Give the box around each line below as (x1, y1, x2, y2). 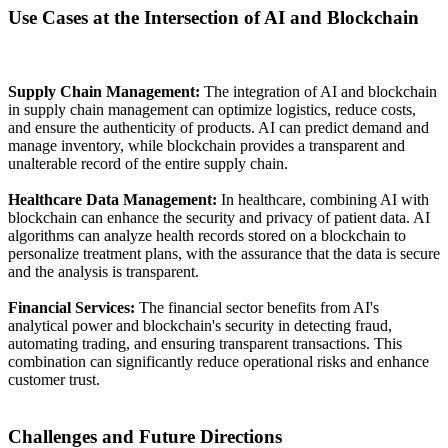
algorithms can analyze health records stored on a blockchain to (8, 227, 406, 245)
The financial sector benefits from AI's (135, 299, 379, 317)
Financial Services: (8, 299, 135, 317)
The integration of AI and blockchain (200, 83, 437, 101)
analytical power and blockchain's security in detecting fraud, (8, 317, 392, 335)
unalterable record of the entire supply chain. (8, 155, 288, 173)
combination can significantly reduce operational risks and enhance (8, 353, 429, 371)
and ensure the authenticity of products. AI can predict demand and (8, 119, 429, 137)
